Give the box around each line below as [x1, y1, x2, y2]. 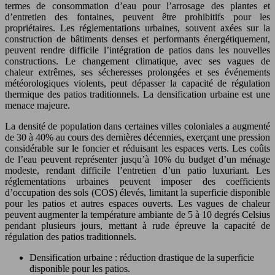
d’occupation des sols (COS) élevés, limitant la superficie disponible [5, 187, 270, 198]
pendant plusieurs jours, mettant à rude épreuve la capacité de [5, 220, 270, 231]
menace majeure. [5, 99, 70, 110]
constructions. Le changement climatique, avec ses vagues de [5, 55, 270, 66]
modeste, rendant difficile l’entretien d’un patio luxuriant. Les [5, 165, 270, 176]
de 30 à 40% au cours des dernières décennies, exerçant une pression [5, 131, 270, 142]
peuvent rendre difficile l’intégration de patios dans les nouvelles [5, 44, 270, 55]
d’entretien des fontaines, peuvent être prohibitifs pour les [5, 11, 270, 22]
